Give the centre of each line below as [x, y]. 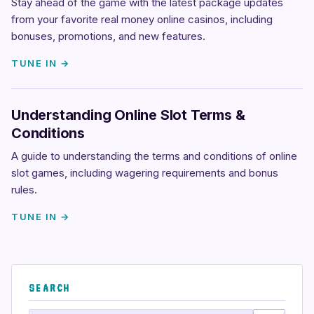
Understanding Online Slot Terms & [128, 115]
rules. [24, 190]
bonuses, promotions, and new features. [108, 36]
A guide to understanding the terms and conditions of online [154, 156]
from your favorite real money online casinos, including [142, 19]
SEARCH [50, 288]
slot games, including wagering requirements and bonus [145, 173]
